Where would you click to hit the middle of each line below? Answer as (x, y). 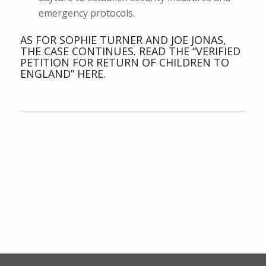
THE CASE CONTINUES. (79, 51)
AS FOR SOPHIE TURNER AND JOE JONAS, (123, 39)
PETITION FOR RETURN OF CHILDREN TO (124, 62)
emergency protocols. (86, 13)
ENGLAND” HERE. (63, 73)
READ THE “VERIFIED (189, 51)
